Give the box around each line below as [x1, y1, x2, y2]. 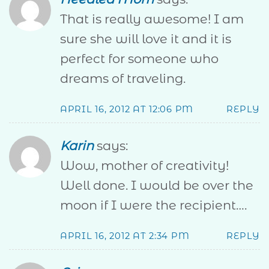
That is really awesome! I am [60, 11, 244, 27]
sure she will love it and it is [60, 31, 231, 47]
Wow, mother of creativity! [60, 157, 229, 173]
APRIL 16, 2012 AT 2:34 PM [60, 231, 190, 242]
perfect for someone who [60, 51, 219, 67]
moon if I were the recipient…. [60, 197, 247, 213]
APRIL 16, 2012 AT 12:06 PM [60, 104, 194, 115]
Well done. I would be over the [60, 177, 253, 193]
